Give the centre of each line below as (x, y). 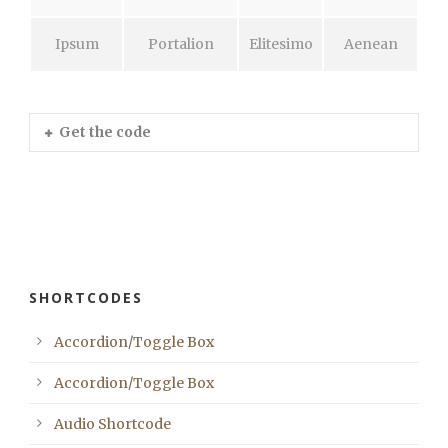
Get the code (105, 132)
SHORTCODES (86, 298)
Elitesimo (280, 44)
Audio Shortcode (112, 424)
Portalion (180, 44)
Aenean (370, 44)
